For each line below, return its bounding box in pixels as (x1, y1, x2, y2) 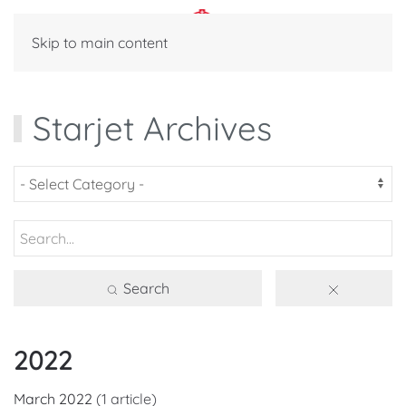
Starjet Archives (32, 107, 272, 149)
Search (120, 279, 170, 297)
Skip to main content (32, 34, 168, 52)
